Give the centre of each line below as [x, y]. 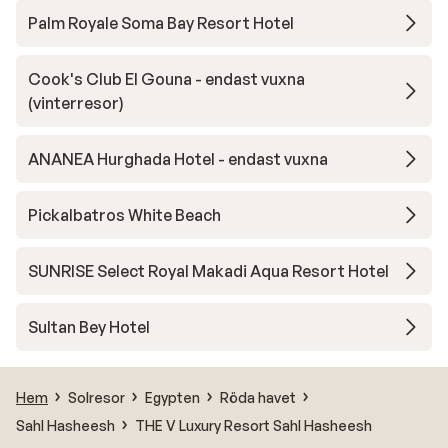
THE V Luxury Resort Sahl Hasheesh [253, 425]
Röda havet [258, 397]
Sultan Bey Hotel [89, 327]
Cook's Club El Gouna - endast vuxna [166, 79]
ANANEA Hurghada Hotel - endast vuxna [178, 159]
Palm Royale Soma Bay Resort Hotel [161, 23]
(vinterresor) [76, 103]
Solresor [96, 397]
